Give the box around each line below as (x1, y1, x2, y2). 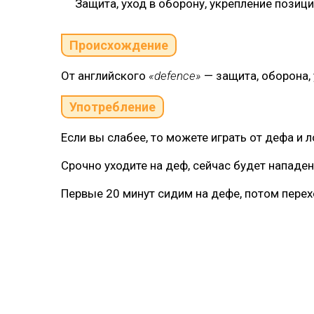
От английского (61, 69, 149, 83)
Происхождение (69, 38, 168, 53)
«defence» (149, 69, 201, 83)
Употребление (69, 100, 156, 114)
